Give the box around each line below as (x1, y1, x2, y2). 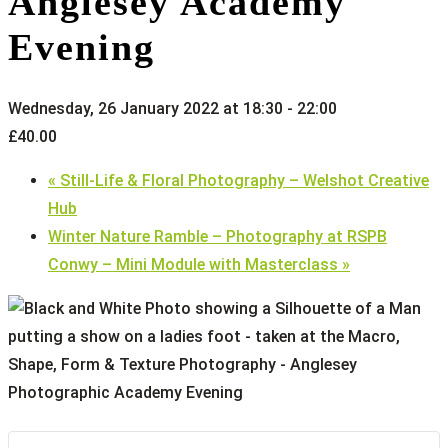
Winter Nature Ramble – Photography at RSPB (48, 226, 387, 246)
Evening (8, 25, 155, 68)
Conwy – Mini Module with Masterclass (48, 254, 342, 274)
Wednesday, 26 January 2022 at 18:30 (8, 98, 283, 118)
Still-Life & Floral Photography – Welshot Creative (56, 170, 429, 190)
